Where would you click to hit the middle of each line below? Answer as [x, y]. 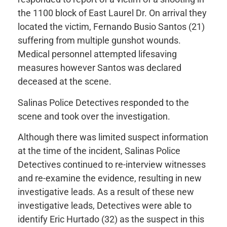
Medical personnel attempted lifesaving [97, 54]
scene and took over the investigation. [94, 116]
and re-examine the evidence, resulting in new [110, 178]
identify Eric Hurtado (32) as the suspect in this [111, 219]
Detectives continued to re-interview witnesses [112, 165]
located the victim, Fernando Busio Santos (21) [111, 27]
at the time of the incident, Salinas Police [99, 151]
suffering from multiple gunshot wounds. [99, 41]
